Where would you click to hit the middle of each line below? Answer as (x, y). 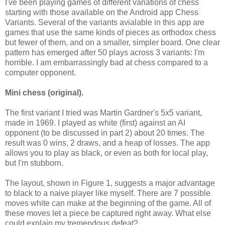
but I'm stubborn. (34, 163)
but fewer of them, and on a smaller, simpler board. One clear (113, 42)
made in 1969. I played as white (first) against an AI (95, 123)
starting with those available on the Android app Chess (102, 12)
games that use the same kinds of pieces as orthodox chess (110, 32)
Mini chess (26, 92)
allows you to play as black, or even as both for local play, (106, 153)
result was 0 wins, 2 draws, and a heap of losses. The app (107, 143)
